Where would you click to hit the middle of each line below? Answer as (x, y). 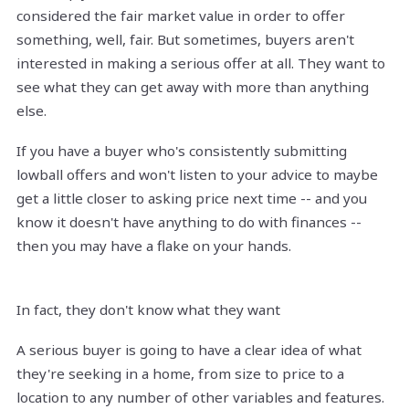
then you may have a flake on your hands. (154, 246)
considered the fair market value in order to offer (181, 16)
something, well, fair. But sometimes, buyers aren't (185, 40)
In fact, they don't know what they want (148, 310)
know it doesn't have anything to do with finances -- (189, 222)
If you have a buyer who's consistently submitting (182, 151)
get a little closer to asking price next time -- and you (192, 199)
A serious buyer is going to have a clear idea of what (189, 350)
